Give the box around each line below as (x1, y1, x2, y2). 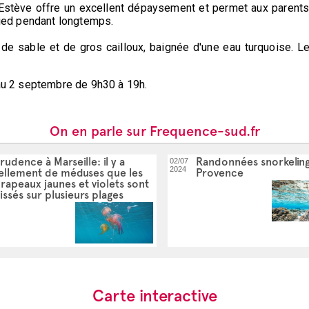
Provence (196, 166, 243, 179)
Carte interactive (92, 286, 217, 306)
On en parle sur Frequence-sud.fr (49, 123, 260, 139)
